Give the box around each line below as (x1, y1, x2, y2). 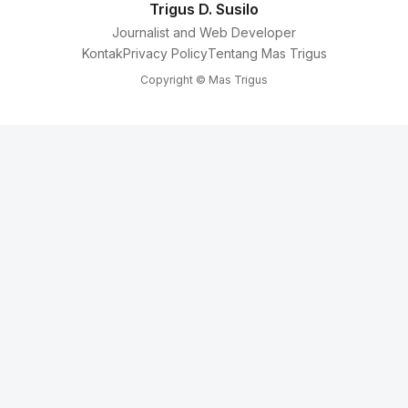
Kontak (81, 46, 123, 61)
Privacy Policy (122, 46, 208, 61)
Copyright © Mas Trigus (140, 73, 268, 87)
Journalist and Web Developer (112, 25, 296, 40)
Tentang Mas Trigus (207, 46, 327, 61)
